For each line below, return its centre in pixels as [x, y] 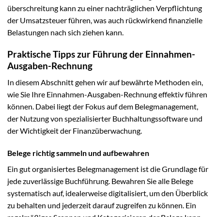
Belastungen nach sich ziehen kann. [65, 32]
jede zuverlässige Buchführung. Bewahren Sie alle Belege [100, 181]
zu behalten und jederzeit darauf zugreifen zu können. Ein [102, 205]
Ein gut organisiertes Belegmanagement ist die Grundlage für [108, 169]
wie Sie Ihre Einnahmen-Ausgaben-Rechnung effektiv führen [107, 94]
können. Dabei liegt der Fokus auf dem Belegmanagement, [103, 107]
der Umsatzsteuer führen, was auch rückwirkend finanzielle [105, 20]
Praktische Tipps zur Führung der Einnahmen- [101, 54]
